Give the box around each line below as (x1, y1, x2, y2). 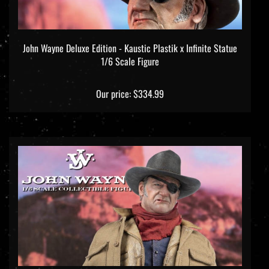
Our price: (96, 76, 131, 91)
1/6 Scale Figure (101, 43, 159, 58)
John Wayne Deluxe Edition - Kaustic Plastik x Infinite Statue (23, 30, 237, 45)
